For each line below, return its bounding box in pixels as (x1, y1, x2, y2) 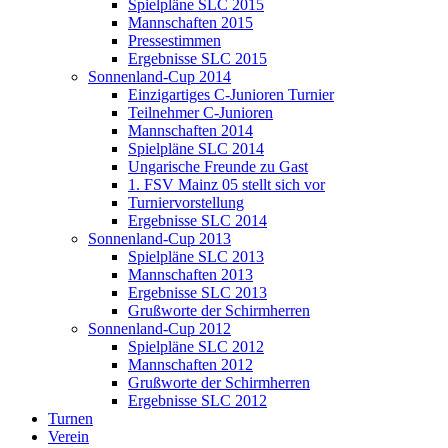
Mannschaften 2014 (128, 122, 253, 139)
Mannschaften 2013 (128, 266, 253, 283)
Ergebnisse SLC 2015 (128, 50, 267, 67)
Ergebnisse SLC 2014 (128, 212, 267, 229)
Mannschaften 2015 (128, 14, 253, 31)
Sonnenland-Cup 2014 (88, 68, 231, 85)
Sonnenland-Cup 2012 (88, 320, 231, 337)
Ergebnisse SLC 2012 (128, 392, 267, 409)
